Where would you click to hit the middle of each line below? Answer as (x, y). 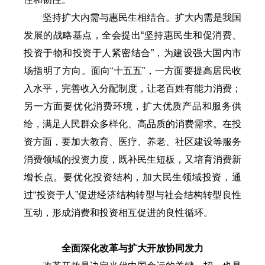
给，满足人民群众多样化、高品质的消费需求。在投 (132, 124)
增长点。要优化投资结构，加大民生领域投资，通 (132, 177)
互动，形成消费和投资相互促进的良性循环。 (118, 212)
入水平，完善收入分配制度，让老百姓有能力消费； (132, 88)
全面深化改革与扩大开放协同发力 (132, 248)
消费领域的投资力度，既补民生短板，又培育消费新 (132, 159)
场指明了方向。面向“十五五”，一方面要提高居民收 (132, 70)
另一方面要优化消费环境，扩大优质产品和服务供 (132, 106)
